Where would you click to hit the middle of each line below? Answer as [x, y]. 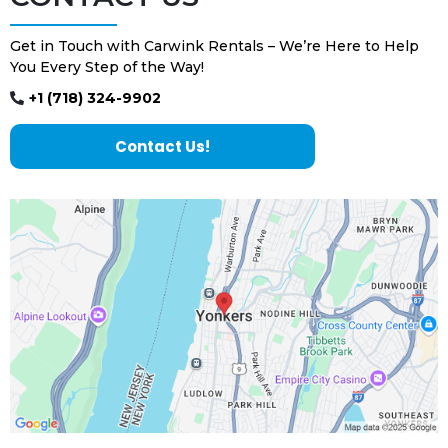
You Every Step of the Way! [107, 67]
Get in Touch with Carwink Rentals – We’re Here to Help [214, 46]
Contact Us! [162, 147]
